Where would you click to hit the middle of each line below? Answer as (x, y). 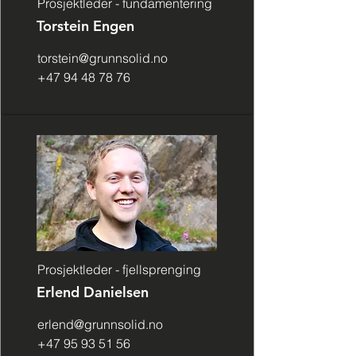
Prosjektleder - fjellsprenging (119, 269)
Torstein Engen (87, 26)
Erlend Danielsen (95, 292)
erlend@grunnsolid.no (100, 324)
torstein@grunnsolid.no (103, 58)
